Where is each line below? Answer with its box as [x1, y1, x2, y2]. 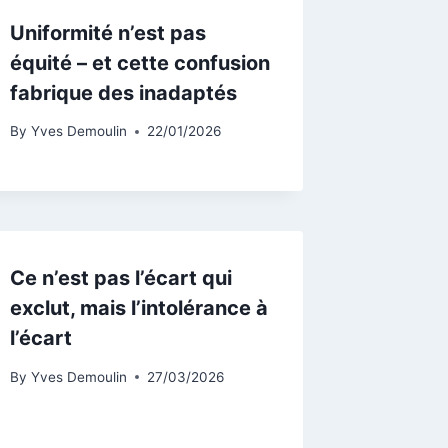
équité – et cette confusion [10, 50, 271, 75]
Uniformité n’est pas [10, 20, 207, 45]
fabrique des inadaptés [10, 80, 238, 105]
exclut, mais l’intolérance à [10, 296, 269, 321]
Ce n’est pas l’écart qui [10, 266, 233, 291]
